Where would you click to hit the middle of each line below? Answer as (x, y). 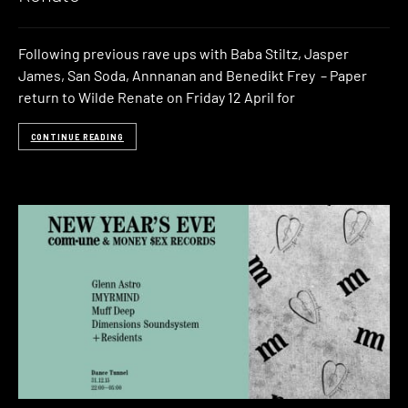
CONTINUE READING (77, 137)
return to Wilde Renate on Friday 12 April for (157, 97)
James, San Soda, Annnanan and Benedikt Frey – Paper (193, 76)
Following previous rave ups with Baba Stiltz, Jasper (184, 54)
